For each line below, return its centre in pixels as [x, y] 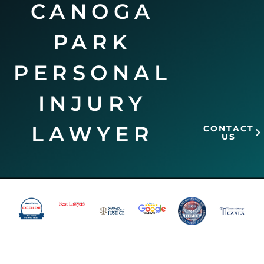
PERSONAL [93, 72]
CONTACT [228, 128]
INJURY [93, 103]
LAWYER [93, 134]
